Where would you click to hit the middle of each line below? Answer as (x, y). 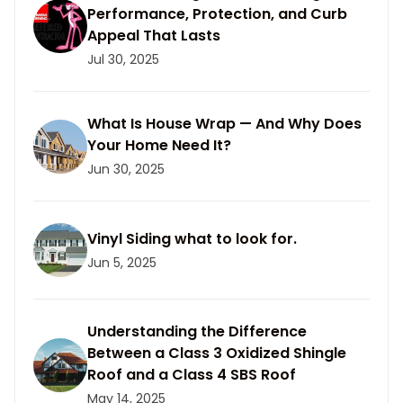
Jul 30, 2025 (123, 59)
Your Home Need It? (159, 145)
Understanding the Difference (197, 331)
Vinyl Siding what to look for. (192, 238)
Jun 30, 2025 (126, 169)
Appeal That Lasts (154, 36)
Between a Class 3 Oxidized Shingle (217, 353)
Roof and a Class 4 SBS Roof (192, 375)
